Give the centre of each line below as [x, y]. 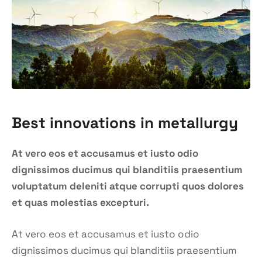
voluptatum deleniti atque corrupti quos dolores [128, 186]
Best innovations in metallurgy [125, 123]
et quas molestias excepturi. [80, 202]
